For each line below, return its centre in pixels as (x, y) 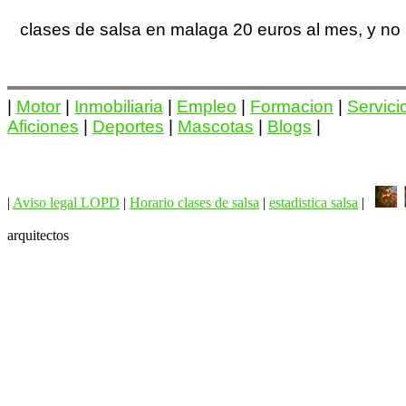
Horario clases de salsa (194, 203)
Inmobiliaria (119, 107)
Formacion (292, 107)
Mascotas (216, 127)
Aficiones (43, 127)
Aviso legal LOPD (66, 203)
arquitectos (38, 236)
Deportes (128, 127)
